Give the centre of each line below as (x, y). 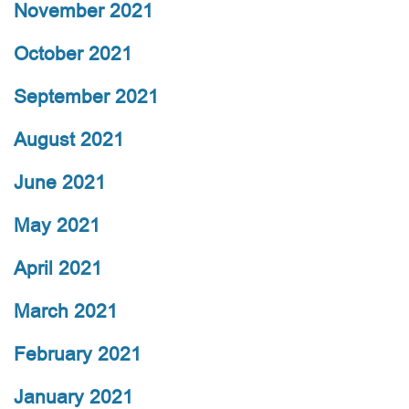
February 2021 (78, 354)
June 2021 (60, 183)
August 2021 (69, 140)
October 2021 (73, 54)
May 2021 (57, 225)
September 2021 (86, 97)
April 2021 (58, 268)
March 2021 (66, 311)
